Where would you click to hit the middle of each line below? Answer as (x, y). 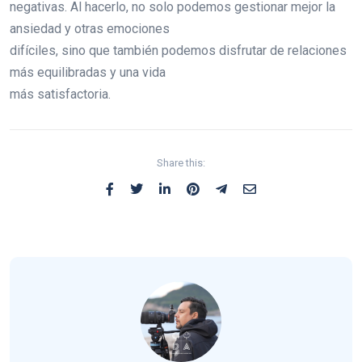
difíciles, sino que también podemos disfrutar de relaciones (178, 51)
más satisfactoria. (60, 95)
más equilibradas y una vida (88, 73)
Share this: (181, 163)
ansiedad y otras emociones (90, 29)
